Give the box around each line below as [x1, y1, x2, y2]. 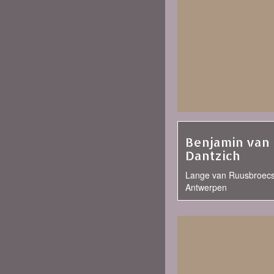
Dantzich [185, 147, 240, 163]
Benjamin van [185, 134, 270, 150]
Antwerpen [185, 181, 227, 193]
